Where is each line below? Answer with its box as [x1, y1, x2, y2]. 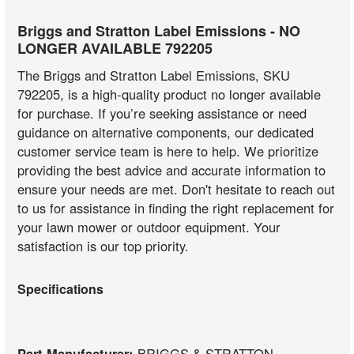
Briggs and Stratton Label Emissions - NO [17, 20, 301, 41]
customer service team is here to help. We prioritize [17, 141, 319, 160]
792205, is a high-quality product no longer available [17, 84, 322, 104]
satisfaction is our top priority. [17, 235, 190, 255]
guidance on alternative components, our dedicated [17, 122, 314, 141]
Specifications [17, 280, 104, 299]
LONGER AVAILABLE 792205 [17, 37, 213, 58]
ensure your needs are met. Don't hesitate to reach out [17, 179, 336, 198]
